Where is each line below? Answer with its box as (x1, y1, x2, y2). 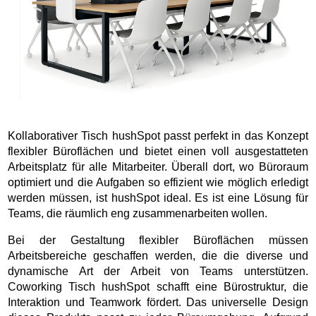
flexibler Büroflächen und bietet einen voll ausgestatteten (8, 145, 308, 157)
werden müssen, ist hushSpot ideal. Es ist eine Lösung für (8, 191, 308, 204)
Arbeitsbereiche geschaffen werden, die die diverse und (8, 249, 308, 262)
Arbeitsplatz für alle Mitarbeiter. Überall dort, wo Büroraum (8, 160, 308, 173)
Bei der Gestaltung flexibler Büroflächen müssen (8, 233, 308, 246)
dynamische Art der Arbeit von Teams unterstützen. (8, 265, 308, 277)
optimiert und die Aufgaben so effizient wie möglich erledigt (8, 176, 308, 188)
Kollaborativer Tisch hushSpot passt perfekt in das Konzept (8, 129, 308, 142)
